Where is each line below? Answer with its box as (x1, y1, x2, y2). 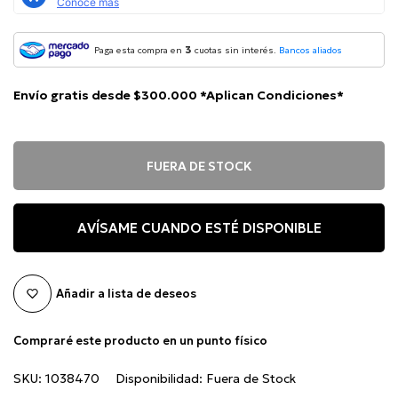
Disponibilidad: (115, 370, 206, 387)
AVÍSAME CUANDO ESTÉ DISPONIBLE (76, 219, 322, 236)
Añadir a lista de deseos (56, 285, 196, 301)
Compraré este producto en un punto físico (13, 333, 267, 349)
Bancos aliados (279, 44, 342, 57)
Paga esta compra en (94, 44, 185, 57)
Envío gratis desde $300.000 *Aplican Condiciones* (13, 87, 344, 104)
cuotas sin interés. (192, 44, 279, 57)
